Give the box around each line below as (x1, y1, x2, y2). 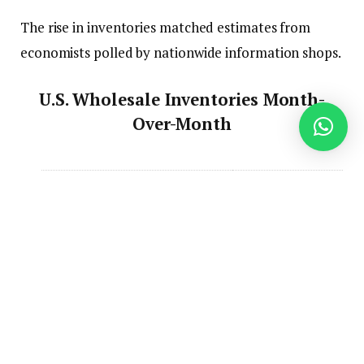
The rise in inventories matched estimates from (20, 18, 311, 37)
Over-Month (132, 112, 232, 135)
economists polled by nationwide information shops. (20, 43, 341, 63)
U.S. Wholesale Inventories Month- (38, 88, 326, 110)
